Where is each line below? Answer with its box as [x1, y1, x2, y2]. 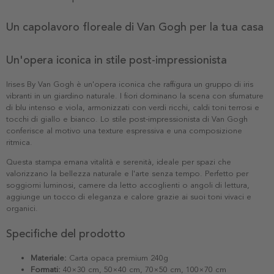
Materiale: [31, 253, 67, 263]
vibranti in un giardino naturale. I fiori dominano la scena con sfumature [6, 91, 264, 101]
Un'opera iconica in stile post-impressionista [6, 53, 227, 67]
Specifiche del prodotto [6, 226, 125, 240]
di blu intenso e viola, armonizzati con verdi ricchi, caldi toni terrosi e [6, 102, 259, 113]
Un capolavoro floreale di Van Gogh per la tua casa [6, 20, 264, 34]
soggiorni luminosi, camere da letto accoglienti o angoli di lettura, [6, 180, 250, 190]
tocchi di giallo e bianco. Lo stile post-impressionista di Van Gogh [6, 114, 248, 124]
